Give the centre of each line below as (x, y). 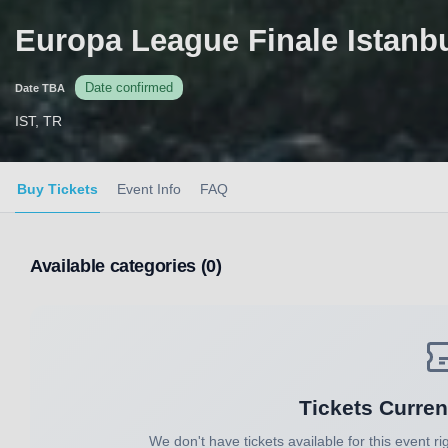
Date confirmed (129, 88)
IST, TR (38, 121)
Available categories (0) (126, 265)
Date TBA (40, 87)
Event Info (149, 189)
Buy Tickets (57, 189)
